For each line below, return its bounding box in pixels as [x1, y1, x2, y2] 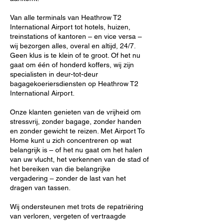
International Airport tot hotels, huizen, [10, 23, 130, 31]
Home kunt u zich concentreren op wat [10, 136, 131, 144]
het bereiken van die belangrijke [10, 165, 111, 173]
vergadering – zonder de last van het [10, 174, 126, 182]
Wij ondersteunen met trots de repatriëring [10, 203, 143, 211]
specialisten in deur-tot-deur [10, 70, 98, 78]
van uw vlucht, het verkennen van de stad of [10, 155, 149, 163]
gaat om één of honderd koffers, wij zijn [10, 61, 134, 69]
